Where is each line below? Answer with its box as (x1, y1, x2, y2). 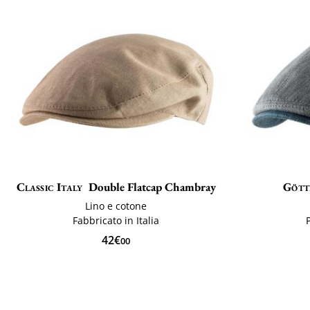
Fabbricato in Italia (73, 214, 160, 228)
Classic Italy (16, 179, 83, 195)
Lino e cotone (85, 199, 147, 213)
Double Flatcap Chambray (89, 179, 217, 195)
